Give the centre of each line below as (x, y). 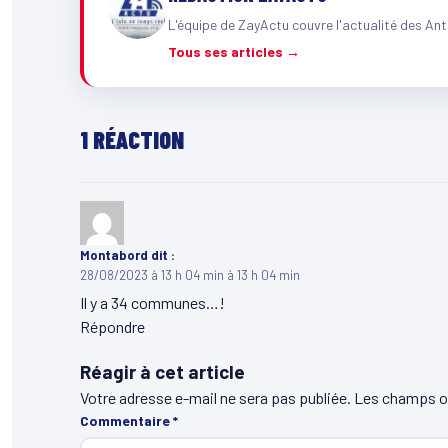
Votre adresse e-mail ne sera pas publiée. (215, 398)
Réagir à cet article (162, 372)
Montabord (114, 255)
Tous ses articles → (234, 52)
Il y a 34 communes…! (152, 303)
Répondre (112, 327)
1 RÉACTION (132, 140)
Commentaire (126, 421)
